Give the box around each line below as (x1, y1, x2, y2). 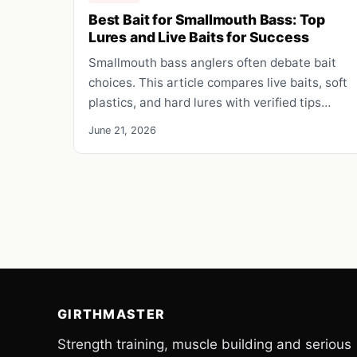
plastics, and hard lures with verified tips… (88, 94, 331, 110)
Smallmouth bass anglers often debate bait (88, 54, 336, 70)
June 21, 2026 (88, 124, 156, 136)
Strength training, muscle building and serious (57, 335, 351, 352)
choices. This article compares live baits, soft (88, 74, 347, 90)
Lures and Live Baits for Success (88, 28, 309, 45)
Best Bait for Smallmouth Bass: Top (88, 10, 326, 28)
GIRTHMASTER (57, 305, 166, 322)
